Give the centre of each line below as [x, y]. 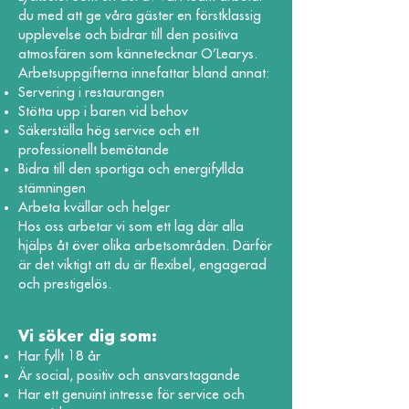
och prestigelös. [65, 284]
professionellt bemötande [94, 150]
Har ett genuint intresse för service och [131, 395]
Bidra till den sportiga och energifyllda [131, 169]
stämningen [52, 189]
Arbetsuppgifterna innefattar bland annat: [144, 73]
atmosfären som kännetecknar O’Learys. [138, 54]
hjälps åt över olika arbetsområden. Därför [145, 246]
